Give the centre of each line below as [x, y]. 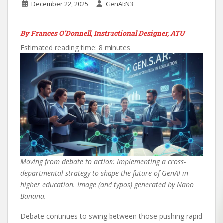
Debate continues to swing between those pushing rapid [111, 216]
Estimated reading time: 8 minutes [75, 48]
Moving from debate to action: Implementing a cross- [103, 161]
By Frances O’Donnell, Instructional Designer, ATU [103, 33]
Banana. [33, 196]
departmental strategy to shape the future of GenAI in [104, 173]
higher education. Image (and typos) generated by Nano [107, 184]
